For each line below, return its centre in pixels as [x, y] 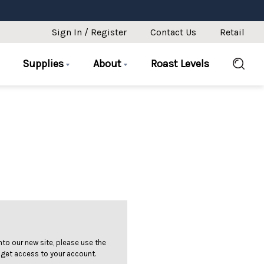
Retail [232, 32]
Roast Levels [180, 63]
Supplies [44, 63]
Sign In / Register [90, 32]
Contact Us [174, 32]
